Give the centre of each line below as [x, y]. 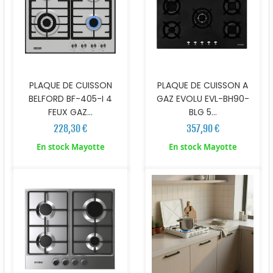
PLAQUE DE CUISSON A [203, 86]
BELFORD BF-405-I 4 [70, 99]
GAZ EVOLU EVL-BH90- [203, 99]
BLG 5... [203, 112]
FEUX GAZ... [70, 112]
